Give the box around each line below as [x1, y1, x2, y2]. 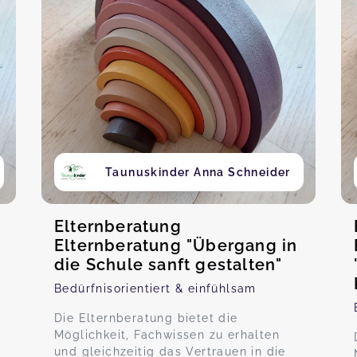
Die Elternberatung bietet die [54, 312, 238, 324]
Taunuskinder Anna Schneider [105, 166, 291, 178]
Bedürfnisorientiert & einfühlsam [54, 282, 257, 295]
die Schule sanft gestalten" [54, 255, 283, 274]
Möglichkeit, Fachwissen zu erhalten [54, 328, 280, 341]
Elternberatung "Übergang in [54, 236, 298, 255]
